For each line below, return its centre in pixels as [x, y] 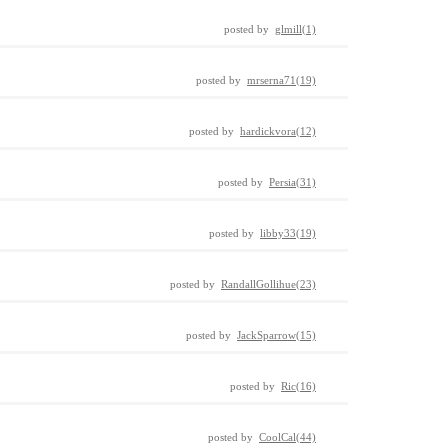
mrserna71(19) [281, 80]
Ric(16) [298, 386]
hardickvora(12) [278, 131]
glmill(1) [295, 29]
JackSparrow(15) [276, 335]
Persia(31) [292, 182]
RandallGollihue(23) [268, 284]
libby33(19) [288, 233]
